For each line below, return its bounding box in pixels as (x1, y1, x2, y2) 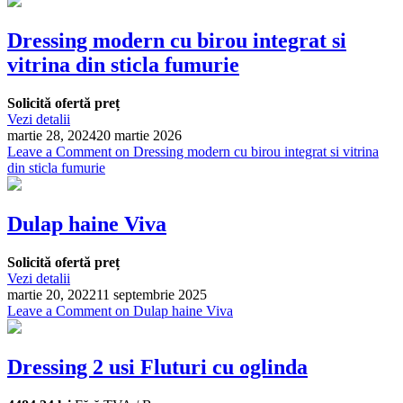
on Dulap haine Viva (112, 302, 233, 318)
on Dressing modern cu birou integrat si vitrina (112, 144, 379, 159)
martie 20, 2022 (7, 286, 96, 302)
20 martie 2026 (96, 128, 182, 143)
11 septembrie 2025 (96, 286, 207, 302)
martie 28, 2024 (7, 128, 96, 143)
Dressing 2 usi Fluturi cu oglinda (7, 354, 308, 379)
